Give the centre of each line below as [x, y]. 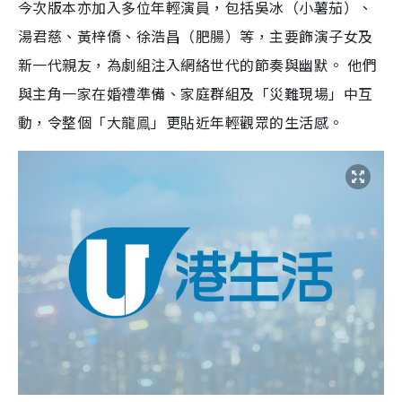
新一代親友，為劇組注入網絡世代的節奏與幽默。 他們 [198, 65]
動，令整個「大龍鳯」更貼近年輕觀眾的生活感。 [181, 122]
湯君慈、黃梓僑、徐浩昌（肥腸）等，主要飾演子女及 [196, 36]
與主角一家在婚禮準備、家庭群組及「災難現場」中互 [196, 94]
